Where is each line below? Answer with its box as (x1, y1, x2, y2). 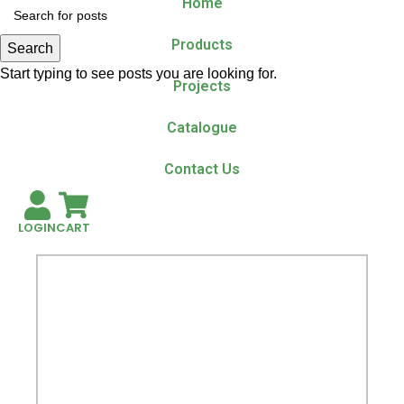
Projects (173, 77, 231, 95)
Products (171, 35, 233, 53)
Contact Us (164, 160, 240, 178)
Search (7, 40, 53, 56)
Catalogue (167, 118, 237, 136)
